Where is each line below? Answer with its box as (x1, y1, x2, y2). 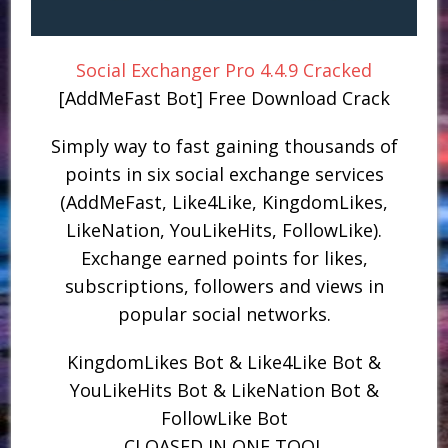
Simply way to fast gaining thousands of (50, 133, 398, 158)
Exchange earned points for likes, (80, 245, 368, 270)
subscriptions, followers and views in (64, 273, 384, 298)
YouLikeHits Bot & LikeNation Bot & (69, 377, 379, 402)
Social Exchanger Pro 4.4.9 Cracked (76, 57, 372, 82)
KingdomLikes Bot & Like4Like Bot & (67, 349, 381, 374)
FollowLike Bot (160, 405, 288, 430)
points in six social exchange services (64, 161, 384, 186)
